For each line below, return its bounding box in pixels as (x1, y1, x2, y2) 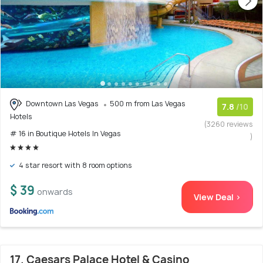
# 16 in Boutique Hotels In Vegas (10, 129, 121, 139)
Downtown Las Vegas (24, 99, 100, 109)
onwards (37, 186, 73, 197)
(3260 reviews (204, 119, 253, 130)
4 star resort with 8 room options (17, 160, 132, 170)
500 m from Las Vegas (110, 99, 186, 109)
